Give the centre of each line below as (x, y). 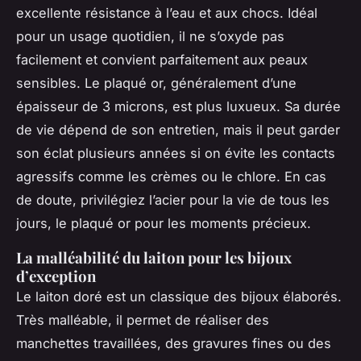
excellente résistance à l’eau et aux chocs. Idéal (167, 13)
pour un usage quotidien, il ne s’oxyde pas (150, 37)
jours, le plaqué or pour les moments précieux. (164, 224)
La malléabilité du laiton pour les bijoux (154, 258)
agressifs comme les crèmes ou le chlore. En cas (171, 177)
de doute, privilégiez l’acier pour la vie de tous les (173, 200)
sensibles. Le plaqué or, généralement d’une (156, 83)
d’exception (56, 276)
